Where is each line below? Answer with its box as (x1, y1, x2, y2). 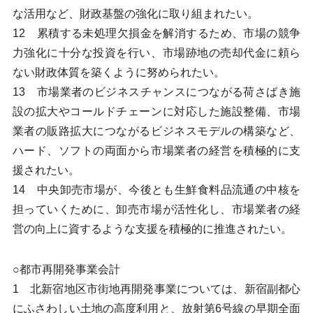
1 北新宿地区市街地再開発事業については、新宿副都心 (12, 283, 301, 295)
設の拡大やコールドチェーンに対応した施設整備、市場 (12, 105, 301, 117)
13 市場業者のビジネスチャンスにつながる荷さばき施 (12, 86, 301, 98)
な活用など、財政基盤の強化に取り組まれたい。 (12, 8, 259, 20)
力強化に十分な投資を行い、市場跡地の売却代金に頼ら (12, 47, 301, 59)
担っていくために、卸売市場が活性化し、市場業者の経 (12, 203, 301, 215)
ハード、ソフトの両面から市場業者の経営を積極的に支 (12, 145, 301, 156)
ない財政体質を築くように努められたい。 (12, 66, 225, 78)
